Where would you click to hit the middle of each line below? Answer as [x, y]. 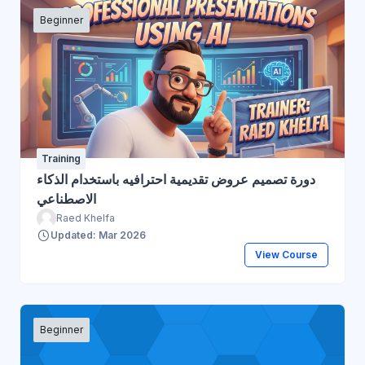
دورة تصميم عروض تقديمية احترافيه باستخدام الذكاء [176, 179]
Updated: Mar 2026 [98, 235]
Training [61, 158]
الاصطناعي [66, 198]
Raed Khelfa [86, 218]
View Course [286, 255]
